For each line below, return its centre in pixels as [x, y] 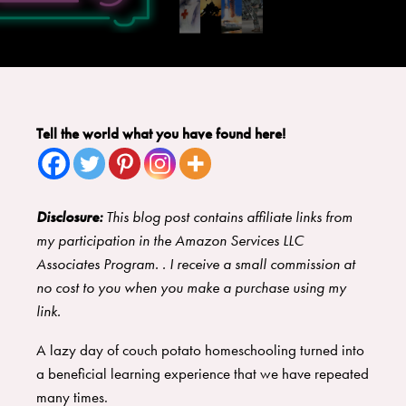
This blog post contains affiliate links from [229, 217]
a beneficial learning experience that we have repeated [203, 374]
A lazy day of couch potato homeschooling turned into [200, 350]
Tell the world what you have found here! [161, 134]
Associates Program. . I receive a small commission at [196, 264]
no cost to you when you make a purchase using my [191, 288]
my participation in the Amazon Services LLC [170, 241]
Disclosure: [71, 217]
